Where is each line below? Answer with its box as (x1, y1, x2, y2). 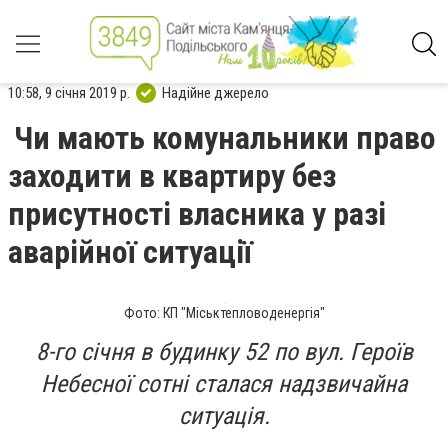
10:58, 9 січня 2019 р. (8, 83, 130, 102)
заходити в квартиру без (8, 157, 336, 195)
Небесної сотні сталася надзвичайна (41, 370, 407, 398)
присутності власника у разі (8, 195, 386, 233)
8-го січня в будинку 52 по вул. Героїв (35, 338, 413, 366)
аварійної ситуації (8, 233, 252, 271)
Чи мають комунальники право (14, 119, 436, 157)
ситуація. (178, 402, 270, 430)
